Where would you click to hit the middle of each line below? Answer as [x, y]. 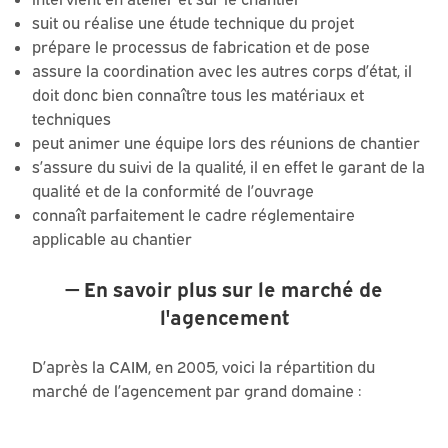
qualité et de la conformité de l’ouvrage [173, 191]
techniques [71, 119]
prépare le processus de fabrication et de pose [201, 47]
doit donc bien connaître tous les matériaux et [198, 95]
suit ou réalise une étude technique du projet [193, 23]
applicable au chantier [112, 239]
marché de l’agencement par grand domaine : [197, 391]
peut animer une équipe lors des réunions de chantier [226, 143]
